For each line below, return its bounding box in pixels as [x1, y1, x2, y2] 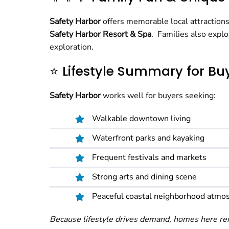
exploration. [50, 41, 94, 53]
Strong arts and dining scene [92, 171, 197, 182]
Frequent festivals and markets [92, 152, 207, 163]
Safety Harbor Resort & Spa [50, 29, 151, 40]
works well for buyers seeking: [101, 90, 216, 101]
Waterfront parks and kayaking [92, 132, 204, 144]
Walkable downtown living [92, 113, 191, 124]
